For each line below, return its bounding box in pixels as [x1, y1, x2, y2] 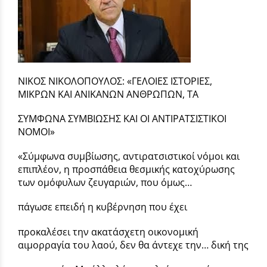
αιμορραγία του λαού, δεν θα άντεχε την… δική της [18, 238, 249, 252]
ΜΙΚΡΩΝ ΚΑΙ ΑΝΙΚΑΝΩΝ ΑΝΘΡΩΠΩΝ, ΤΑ [18, 87, 198, 101]
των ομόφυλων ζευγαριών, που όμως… [18, 176, 192, 190]
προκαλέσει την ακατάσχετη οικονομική [18, 225, 198, 238]
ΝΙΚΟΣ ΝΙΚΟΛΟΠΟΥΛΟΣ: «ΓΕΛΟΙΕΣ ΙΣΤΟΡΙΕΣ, [18, 74, 212, 88]
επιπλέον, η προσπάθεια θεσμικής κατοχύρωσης [18, 163, 235, 176]
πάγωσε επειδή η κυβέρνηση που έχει [18, 200, 187, 214]
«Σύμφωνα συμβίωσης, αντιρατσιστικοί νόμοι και [18, 150, 240, 163]
